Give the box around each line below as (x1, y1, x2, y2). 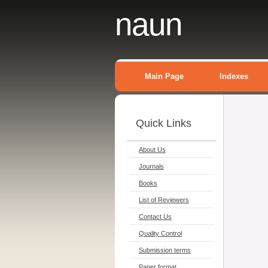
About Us (139, 146, 166, 153)
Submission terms (139, 246, 191, 254)
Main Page (145, 72, 184, 81)
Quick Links (136, 117, 191, 129)
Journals (139, 163, 164, 170)
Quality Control (139, 230, 182, 237)
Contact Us (139, 213, 172, 220)
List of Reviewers (139, 196, 189, 203)
